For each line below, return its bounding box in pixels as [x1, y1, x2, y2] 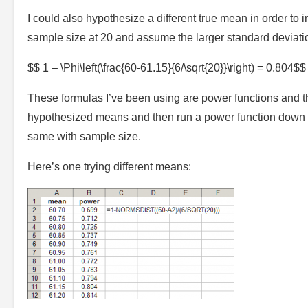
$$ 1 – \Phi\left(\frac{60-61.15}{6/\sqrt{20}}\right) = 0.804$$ [27, 61, 306, 74]
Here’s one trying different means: [27, 160, 191, 173]
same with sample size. [27, 130, 141, 142]
